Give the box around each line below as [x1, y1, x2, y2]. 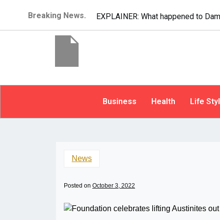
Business [102, 97, 137, 106]
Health [151, 97, 175, 106]
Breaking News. [28, 11, 86, 20]
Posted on [64, 182, 92, 189]
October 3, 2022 [92, 182, 135, 189]
